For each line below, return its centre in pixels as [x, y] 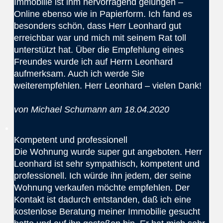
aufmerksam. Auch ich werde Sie [79, 74]
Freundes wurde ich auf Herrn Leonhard [93, 62]
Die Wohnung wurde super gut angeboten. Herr [108, 152]
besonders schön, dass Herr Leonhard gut [97, 26]
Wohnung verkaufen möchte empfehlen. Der [102, 188]
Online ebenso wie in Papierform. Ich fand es [103, 14]
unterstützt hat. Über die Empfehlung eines [99, 50]
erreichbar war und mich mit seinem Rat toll [100, 38]
